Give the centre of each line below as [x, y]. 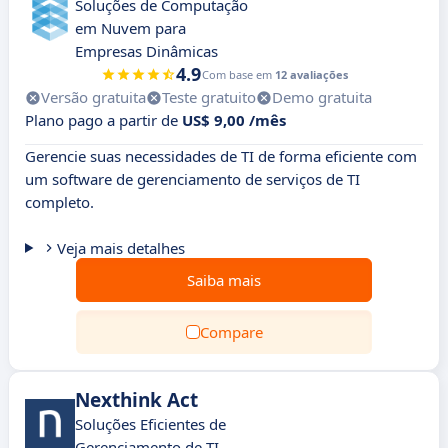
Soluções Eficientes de [150, 424]
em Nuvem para [130, 28]
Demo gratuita [322, 97]
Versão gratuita [93, 97]
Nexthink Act [136, 400]
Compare [231, 332]
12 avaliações [311, 74]
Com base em [238, 74]
